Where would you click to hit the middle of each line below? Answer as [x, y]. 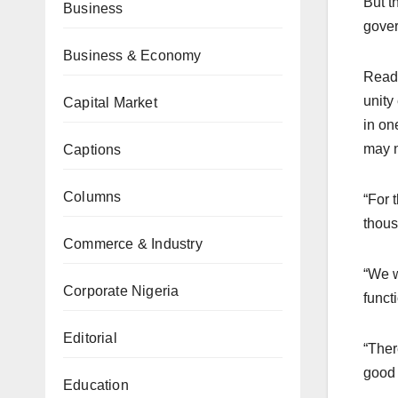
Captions [92, 150]
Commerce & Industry [133, 244]
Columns [92, 197]
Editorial [90, 338]
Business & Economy [132, 56]
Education [96, 385]
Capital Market [110, 103]
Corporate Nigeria [121, 291]
